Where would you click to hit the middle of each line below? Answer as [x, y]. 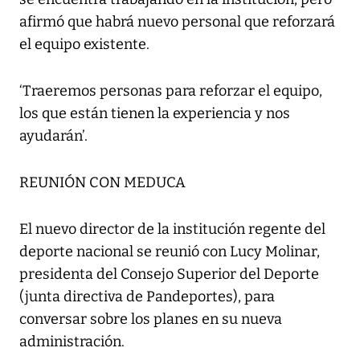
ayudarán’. [53, 136]
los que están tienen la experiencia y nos [155, 114]
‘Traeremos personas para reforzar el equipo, [171, 91]
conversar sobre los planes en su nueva [151, 319]
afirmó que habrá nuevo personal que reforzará [177, 22]
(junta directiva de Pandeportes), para [147, 297]
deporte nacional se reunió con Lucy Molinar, [170, 252]
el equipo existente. [84, 45]
